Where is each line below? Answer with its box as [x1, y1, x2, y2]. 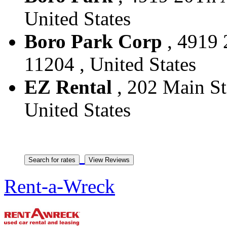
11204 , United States [24, 53, 196, 75]
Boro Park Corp [24, 30, 162, 52]
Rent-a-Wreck [4, 175, 115, 197]
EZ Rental [24, 75, 112, 98]
